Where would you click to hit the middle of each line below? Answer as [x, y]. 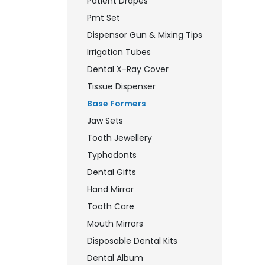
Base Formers [117, 104]
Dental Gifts [112, 172]
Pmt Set [104, 18]
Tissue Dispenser [121, 86]
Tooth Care [111, 206]
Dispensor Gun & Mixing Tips [145, 35]
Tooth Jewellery [119, 138]
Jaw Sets [105, 121]
